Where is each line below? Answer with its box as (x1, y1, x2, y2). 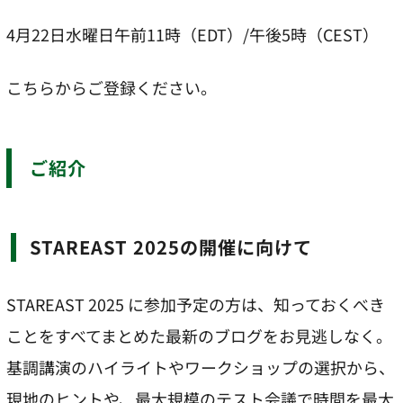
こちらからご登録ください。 (6, 75, 217, 99)
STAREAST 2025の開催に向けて (41, 233, 313, 260)
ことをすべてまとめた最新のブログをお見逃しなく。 (6, 323, 392, 347)
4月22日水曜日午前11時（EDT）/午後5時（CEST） (6, 22, 379, 47)
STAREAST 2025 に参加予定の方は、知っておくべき (6, 291, 385, 316)
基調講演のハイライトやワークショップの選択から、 (6, 354, 395, 379)
